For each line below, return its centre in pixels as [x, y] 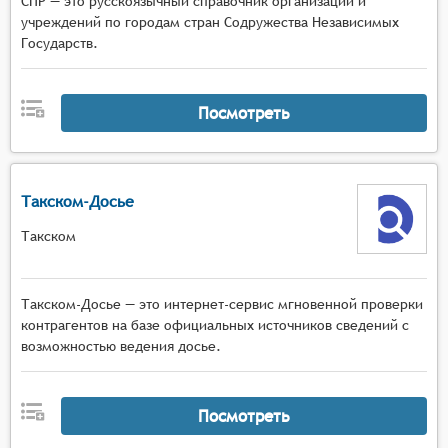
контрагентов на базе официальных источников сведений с [215, 325]
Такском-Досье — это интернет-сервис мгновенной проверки [222, 304]
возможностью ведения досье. [121, 346]
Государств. [59, 43]
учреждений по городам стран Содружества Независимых [210, 22]
